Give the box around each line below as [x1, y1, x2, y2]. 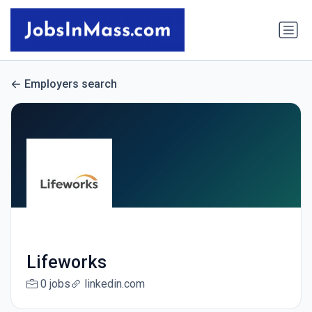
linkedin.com [84, 277, 145, 291]
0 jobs [40, 277, 70, 291]
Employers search [24, 77, 117, 91]
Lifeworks [26, 252, 107, 273]
